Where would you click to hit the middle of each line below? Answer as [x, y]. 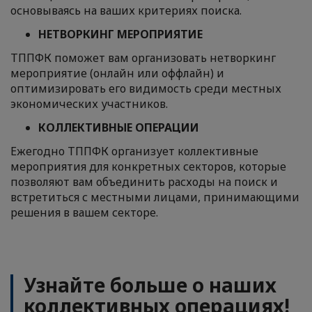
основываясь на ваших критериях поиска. [126, 10]
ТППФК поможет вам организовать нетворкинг [143, 58]
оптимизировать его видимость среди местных [146, 88]
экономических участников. [89, 104]
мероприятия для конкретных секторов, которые [148, 166]
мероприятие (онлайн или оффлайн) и [117, 73]
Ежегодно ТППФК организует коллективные [134, 151]
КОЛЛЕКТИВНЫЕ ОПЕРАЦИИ [119, 127]
